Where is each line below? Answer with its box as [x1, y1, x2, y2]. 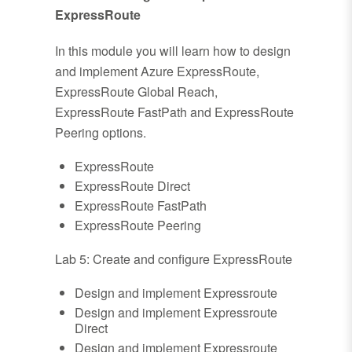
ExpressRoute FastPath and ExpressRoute [55, 103, 294, 122]
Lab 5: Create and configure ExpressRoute [55, 250, 292, 269]
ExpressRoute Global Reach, [55, 82, 218, 101]
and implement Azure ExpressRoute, [55, 62, 259, 81]
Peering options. [55, 123, 146, 142]
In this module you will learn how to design [55, 42, 291, 60]
